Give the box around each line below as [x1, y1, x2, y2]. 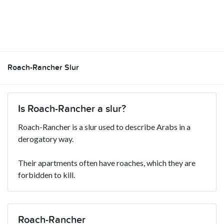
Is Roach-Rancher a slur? [18, 102, 126, 115]
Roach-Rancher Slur [7, 62, 79, 72]
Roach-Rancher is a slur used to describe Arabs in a [18, 121, 190, 131]
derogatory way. [18, 133, 73, 143]
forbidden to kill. [18, 169, 75, 179]
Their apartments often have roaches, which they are [18, 157, 195, 167]
